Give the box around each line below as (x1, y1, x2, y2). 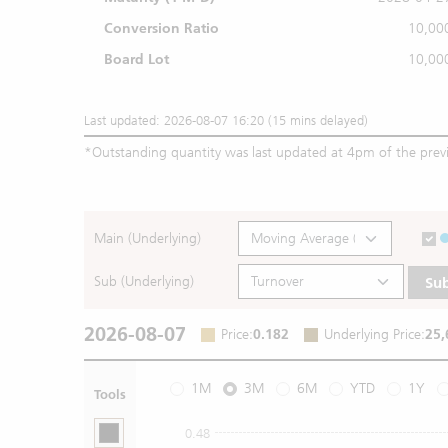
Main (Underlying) (94, 230, 201, 247)
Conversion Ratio (104, 20, 219, 37)
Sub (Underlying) (94, 273, 194, 291)
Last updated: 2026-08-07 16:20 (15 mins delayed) (84, 113, 368, 128)
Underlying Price (324, 326, 421, 344)
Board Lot (104, 51, 169, 68)
